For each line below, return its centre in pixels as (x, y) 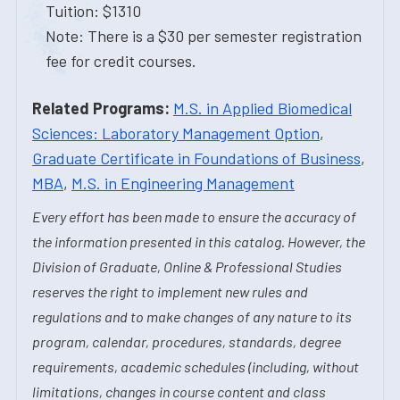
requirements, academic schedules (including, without (196, 367)
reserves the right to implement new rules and (170, 292)
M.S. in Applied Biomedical (262, 108)
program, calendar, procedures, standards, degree (187, 342)
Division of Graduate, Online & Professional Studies (187, 267)
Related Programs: (101, 108)
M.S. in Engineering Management (183, 183)
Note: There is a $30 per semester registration (204, 36)
